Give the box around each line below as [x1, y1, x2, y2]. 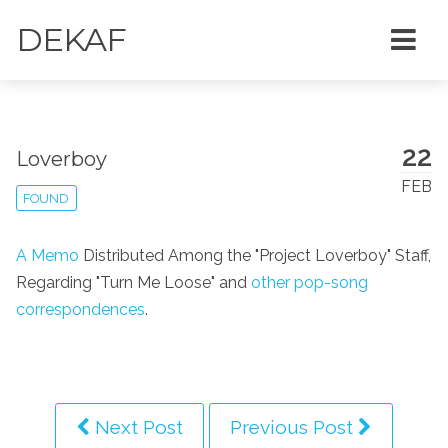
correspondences [16, 299, 145, 319]
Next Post [90, 415, 183, 438]
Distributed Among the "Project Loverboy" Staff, [79, 245, 431, 265]
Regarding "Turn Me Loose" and [16, 272, 251, 292]
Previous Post [230, 415, 358, 438]
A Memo [16, 245, 79, 265]
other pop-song [251, 272, 368, 292]
